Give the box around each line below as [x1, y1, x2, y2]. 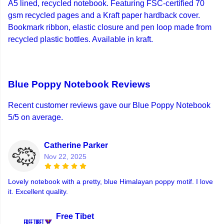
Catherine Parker [44, 141, 108, 150]
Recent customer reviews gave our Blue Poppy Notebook [8, 101, 210, 110]
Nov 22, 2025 [44, 152, 86, 161]
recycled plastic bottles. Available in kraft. [8, 35, 153, 44]
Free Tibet [56, 212, 94, 221]
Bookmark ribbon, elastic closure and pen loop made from [8, 23, 211, 32]
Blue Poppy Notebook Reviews [8, 79, 150, 90]
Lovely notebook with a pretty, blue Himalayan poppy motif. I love [8, 177, 213, 186]
